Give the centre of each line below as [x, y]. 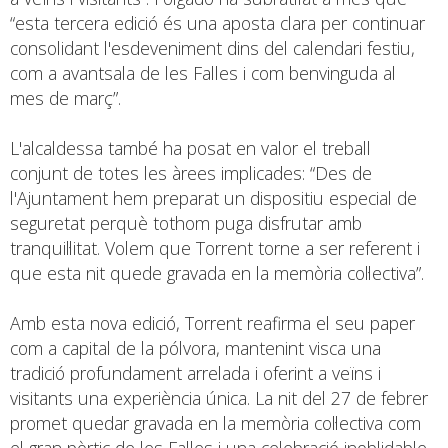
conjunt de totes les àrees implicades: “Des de [191, 172]
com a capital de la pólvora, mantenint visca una [195, 347]
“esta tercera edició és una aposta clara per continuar [217, 22]
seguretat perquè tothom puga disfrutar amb [186, 222]
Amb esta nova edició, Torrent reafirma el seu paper [212, 322]
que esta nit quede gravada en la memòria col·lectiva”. [217, 272]
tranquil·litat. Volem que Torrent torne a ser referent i [215, 247]
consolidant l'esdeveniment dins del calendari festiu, [212, 47]
